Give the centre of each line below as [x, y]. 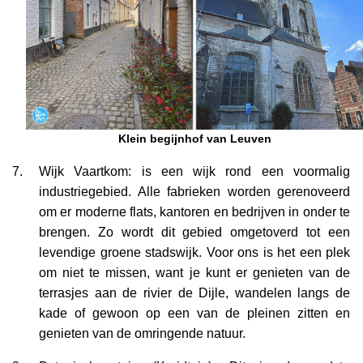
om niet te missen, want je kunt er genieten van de [194, 272]
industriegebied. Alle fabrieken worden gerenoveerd [194, 191]
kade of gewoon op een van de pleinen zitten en [194, 313]
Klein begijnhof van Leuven [194, 138]
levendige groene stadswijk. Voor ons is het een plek [194, 252]
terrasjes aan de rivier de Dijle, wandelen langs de [194, 293]
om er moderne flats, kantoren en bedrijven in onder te [194, 211]
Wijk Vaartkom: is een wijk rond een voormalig [194, 171]
